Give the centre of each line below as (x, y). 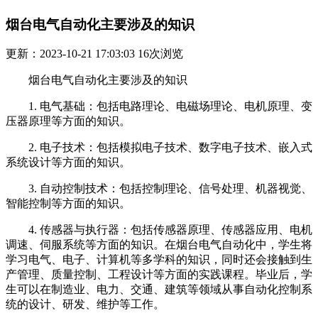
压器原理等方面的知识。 (68, 121)
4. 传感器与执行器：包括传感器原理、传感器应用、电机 (170, 230)
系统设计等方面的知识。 (68, 163)
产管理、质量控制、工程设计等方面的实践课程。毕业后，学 (159, 275)
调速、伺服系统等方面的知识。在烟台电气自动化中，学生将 (159, 245)
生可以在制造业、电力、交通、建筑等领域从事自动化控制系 (159, 290)
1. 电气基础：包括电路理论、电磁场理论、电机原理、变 (170, 106)
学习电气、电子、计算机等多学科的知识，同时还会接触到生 (159, 260)
